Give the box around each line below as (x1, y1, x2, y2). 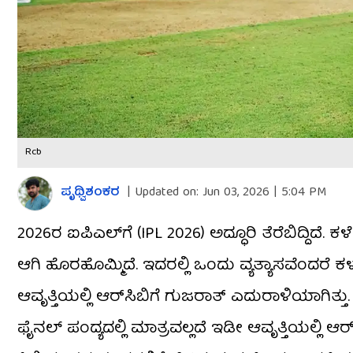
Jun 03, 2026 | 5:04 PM (199, 182, 326, 205)
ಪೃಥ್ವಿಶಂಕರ (61, 182, 120, 205)
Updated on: (135, 182, 199, 205)
